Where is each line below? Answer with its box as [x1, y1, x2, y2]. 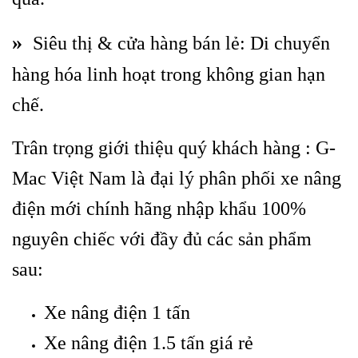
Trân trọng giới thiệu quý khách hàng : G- [12, 137, 336, 158]
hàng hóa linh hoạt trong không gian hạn [12, 63, 325, 85]
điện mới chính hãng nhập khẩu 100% [12, 197, 306, 219]
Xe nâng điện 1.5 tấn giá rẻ [44, 332, 253, 353]
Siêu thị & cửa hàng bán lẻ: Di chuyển [28, 32, 330, 54]
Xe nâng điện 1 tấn [44, 301, 190, 323]
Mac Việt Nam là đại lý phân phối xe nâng [12, 167, 341, 189]
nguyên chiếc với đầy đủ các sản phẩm [12, 228, 312, 249]
